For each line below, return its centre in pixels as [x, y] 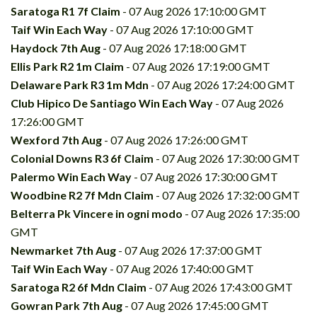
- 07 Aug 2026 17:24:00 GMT [222, 84]
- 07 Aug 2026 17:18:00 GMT [174, 47]
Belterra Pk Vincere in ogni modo [97, 213]
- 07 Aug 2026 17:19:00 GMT [197, 66]
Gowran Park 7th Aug [67, 305]
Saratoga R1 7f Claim [65, 11]
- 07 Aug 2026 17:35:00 [241, 213]
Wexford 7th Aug [56, 139]
